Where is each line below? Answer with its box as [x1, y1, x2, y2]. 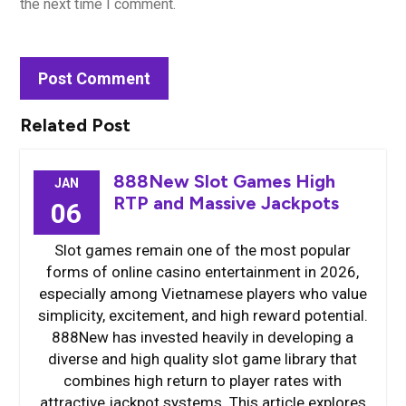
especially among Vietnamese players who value [38, 285, 367, 303]
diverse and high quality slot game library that [48, 350, 358, 368]
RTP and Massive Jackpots [112, 192, 339, 214]
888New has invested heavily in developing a [52, 328, 354, 346]
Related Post [19, 114, 130, 136]
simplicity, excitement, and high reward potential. [37, 306, 368, 324]
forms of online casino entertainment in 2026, [46, 263, 360, 281]
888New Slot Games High [112, 170, 335, 192]
